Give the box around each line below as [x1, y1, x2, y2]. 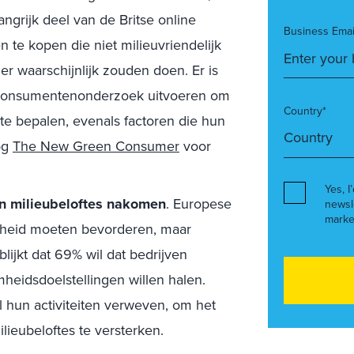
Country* [284, 103, 326, 119]
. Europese [166, 194, 232, 214]
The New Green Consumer [13, 136, 179, 156]
